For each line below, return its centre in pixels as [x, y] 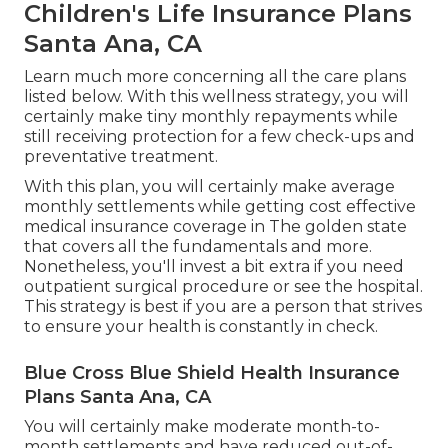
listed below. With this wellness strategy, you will [216, 96]
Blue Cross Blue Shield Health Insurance [212, 373]
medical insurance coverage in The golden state [215, 226]
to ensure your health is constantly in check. [201, 326]
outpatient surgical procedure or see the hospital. [223, 286]
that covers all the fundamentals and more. [198, 246]
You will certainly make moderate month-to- [202, 426]
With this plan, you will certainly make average [209, 186]
